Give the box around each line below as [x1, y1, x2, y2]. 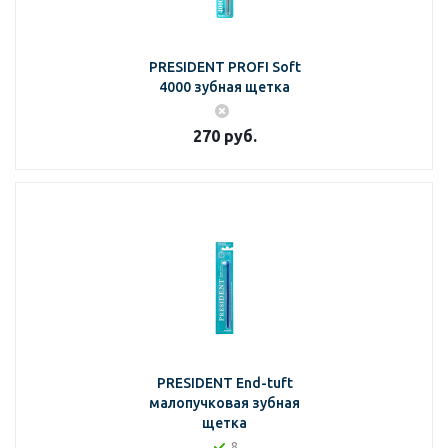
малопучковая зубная [149, 395, 300, 411]
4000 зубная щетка [159, 79, 290, 95]
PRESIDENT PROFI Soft [148, 59, 301, 75]
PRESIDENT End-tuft [156, 375, 293, 391]
